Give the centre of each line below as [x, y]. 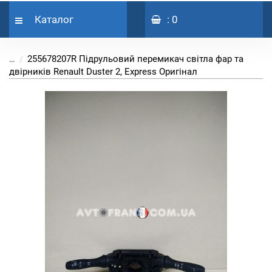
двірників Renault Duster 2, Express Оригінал [103, 72]
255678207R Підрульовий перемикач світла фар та [135, 59]
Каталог [54, 20]
